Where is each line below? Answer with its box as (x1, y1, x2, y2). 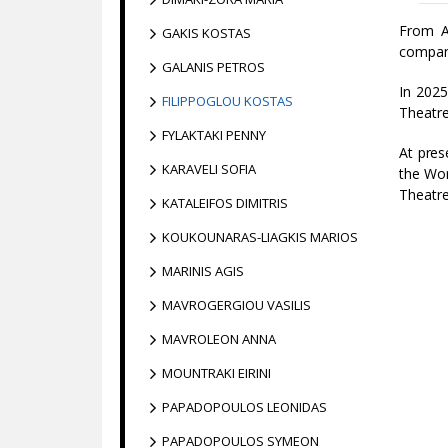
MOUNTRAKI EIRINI (162, 364, 271, 382)
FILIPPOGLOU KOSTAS (162, 92, 293, 110)
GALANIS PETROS (162, 58, 265, 76)
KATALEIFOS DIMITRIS (162, 194, 288, 212)
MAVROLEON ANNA (162, 330, 276, 348)
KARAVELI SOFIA (162, 160, 256, 178)
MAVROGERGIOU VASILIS (162, 296, 311, 314)
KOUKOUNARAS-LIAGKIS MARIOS (162, 228, 358, 246)
